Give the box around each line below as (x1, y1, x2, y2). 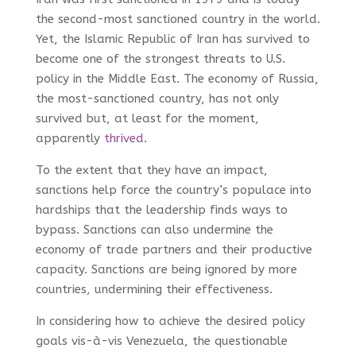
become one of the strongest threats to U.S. (35, 51, 285, 66)
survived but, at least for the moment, (35, 110, 259, 126)
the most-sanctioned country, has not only (35, 91, 279, 106)
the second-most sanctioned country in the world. (35, 11, 320, 26)
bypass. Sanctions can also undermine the (35, 222, 273, 237)
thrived (103, 130, 144, 145)
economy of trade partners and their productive (35, 242, 312, 257)
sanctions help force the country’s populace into (35, 182, 311, 197)
